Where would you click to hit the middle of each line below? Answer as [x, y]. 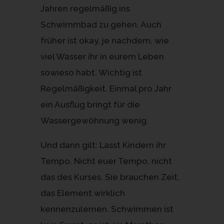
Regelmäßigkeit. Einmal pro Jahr [106, 88]
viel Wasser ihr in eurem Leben [102, 56]
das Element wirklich [82, 193]
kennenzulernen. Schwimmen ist [107, 209]
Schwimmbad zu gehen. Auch [101, 24]
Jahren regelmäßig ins [85, 8]
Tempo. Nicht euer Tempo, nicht [106, 161]
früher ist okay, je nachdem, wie [104, 40]
